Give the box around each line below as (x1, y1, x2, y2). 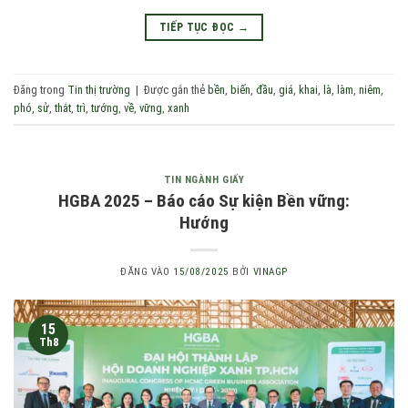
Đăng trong (14, 82, 67, 97)
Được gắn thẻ (144, 82, 208, 97)
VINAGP (252, 266, 288, 279)
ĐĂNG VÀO (120, 266, 174, 279)
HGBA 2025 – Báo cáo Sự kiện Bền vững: (58, 190, 350, 212)
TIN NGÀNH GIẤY (163, 174, 245, 187)
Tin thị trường (67, 82, 130, 97)
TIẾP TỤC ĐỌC (158, 21, 238, 35)
